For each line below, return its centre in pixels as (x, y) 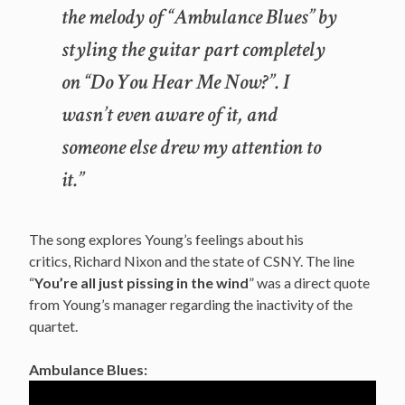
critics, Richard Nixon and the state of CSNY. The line (192, 260)
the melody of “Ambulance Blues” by (199, 16)
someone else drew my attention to (191, 146)
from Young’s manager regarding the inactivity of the (191, 304)
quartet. (53, 325)
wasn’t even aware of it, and (170, 114)
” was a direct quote (309, 282)
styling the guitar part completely (193, 49)
